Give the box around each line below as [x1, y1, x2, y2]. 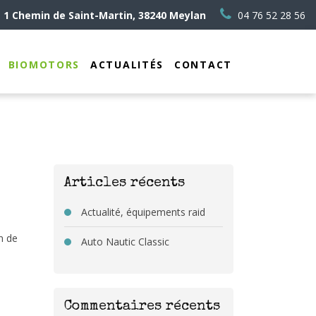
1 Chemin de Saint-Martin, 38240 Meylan [4, 8, 206, 22]
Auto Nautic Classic [81, 235, 169, 248]
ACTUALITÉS [90, 58, 164, 71]
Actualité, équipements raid [81, 205, 205, 219]
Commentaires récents [64, 300, 220, 314]
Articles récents [64, 176, 185, 190]
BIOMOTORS [8, 58, 80, 71]
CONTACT [174, 58, 232, 71]
